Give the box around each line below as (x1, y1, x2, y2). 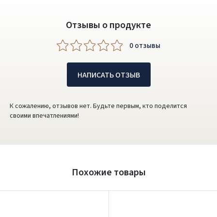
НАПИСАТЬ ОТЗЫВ (77, 69, 140, 80)
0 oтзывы (129, 40, 160, 51)
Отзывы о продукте (66, 18, 151, 32)
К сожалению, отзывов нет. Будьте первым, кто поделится (10, 101, 187, 111)
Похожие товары (71, 166, 146, 179)
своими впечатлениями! (10, 111, 79, 121)
